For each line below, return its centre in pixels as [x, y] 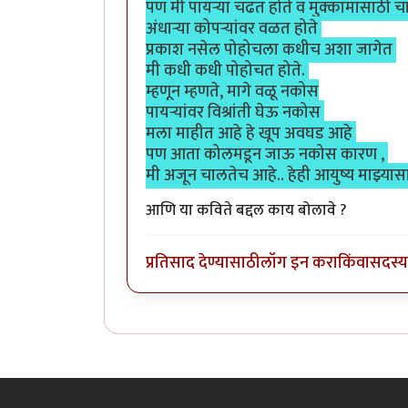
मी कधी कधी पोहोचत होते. [227, 70]
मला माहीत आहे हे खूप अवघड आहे [251, 133]
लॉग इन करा [299, 263]
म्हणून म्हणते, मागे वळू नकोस [232, 91]
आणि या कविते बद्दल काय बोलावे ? [248, 210]
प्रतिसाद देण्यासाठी [203, 263]
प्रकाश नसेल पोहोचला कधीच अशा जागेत [271, 49]
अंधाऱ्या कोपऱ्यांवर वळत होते [234, 28]
